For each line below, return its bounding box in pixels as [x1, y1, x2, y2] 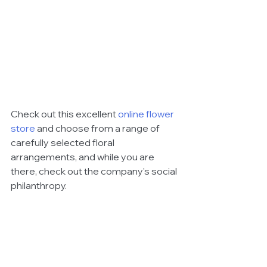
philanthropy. [11, 179, 69, 192]
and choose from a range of [35, 122, 162, 135]
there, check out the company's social [11, 165, 179, 178]
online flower [118, 108, 176, 120]
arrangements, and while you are [11, 151, 156, 163]
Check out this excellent [11, 108, 118, 120]
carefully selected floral [11, 136, 116, 149]
